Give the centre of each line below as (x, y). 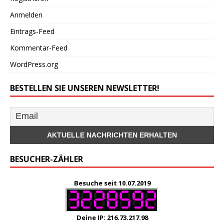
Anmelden (26, 14)
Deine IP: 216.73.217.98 (112, 217)
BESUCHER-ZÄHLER (46, 159)
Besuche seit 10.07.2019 (112, 183)
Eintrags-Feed (32, 31)
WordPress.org (34, 64)
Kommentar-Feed (39, 47)
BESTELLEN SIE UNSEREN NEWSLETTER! (85, 88)
